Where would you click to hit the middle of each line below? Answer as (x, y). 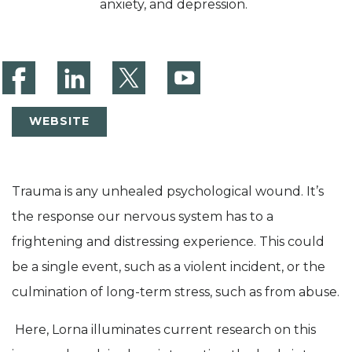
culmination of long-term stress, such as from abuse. (176, 291)
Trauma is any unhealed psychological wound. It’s (168, 191)
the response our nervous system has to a (143, 216)
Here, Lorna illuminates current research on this (164, 329)
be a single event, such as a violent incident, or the (169, 266)
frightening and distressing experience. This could (168, 241)
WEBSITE (59, 121)
